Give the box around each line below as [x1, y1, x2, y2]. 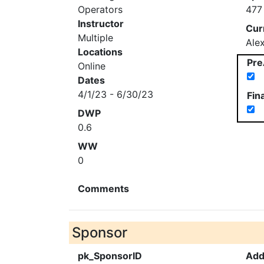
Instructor [78, 18, 124, 29]
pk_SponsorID [78, 250, 142, 262]
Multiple [78, 32, 113, 44]
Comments [78, 183, 129, 194]
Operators [78, 4, 123, 15]
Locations [78, 46, 123, 58]
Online [78, 60, 105, 72]
